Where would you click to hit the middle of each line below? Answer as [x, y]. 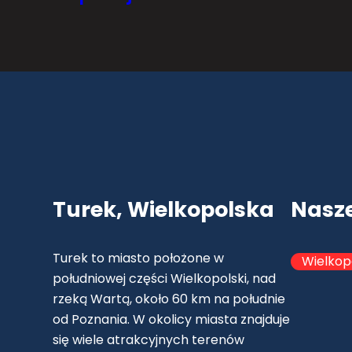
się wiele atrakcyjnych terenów [149, 340]
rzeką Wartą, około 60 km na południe [169, 299]
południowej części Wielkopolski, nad [165, 279]
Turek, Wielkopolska [164, 210]
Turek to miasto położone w [139, 258]
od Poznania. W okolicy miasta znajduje [172, 320]
